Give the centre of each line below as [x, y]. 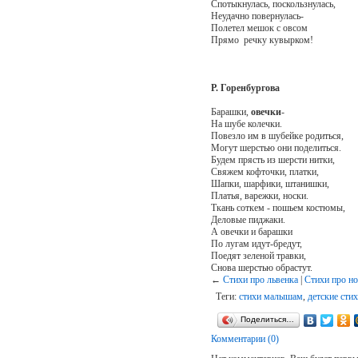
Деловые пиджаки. [248, 219]
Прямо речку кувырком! [262, 40]
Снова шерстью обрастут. [261, 267]
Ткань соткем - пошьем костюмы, [278, 207]
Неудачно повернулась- [257, 16]
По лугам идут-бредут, [256, 243]
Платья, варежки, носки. [259, 195]
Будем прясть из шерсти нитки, [272, 159]
